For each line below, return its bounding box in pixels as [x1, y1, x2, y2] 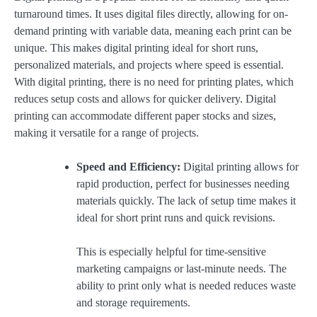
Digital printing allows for [180, 161, 299, 173]
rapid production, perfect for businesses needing [76, 178, 289, 190]
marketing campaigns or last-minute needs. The [76, 263, 287, 275]
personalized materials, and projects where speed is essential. [14, 59, 284, 71]
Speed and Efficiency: [76, 161, 180, 173]
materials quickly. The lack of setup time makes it [76, 195, 296, 207]
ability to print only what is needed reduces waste [76, 279, 296, 292]
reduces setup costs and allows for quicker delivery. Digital [14, 93, 276, 105]
